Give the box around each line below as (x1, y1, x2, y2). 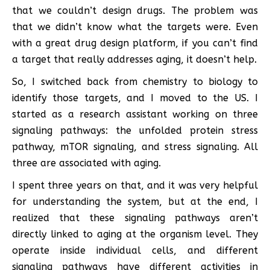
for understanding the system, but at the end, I (12, 195, 258, 207)
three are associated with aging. (12, 157, 161, 169)
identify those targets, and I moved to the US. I (12, 92, 258, 104)
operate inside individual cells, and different (12, 244, 258, 256)
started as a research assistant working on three (12, 108, 258, 120)
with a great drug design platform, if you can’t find (12, 37, 258, 49)
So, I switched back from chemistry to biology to (12, 75, 258, 87)
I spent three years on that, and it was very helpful (12, 179, 258, 191)
